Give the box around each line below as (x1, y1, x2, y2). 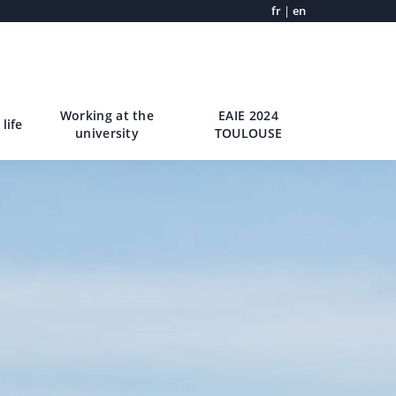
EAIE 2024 (218, 107, 278, 125)
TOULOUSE (214, 125, 283, 142)
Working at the (59, 107, 155, 125)
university (75, 125, 139, 142)
